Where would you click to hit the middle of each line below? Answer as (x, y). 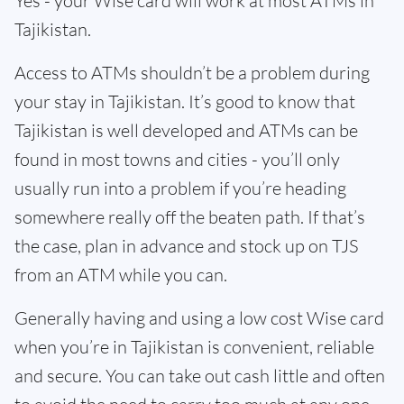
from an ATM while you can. (121, 275)
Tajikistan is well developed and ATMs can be (186, 130)
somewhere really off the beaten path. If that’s (190, 217)
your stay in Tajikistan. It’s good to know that (185, 101)
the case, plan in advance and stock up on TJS (186, 246)
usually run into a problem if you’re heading (180, 188)
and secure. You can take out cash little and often (200, 376)
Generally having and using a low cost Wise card (199, 318)
